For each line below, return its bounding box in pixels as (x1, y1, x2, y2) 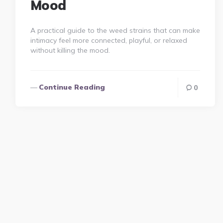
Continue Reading (38, 83, 105, 92)
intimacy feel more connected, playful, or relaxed (30, 36, 187, 45)
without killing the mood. (30, 46, 110, 55)
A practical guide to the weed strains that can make (30, 26, 200, 35)
